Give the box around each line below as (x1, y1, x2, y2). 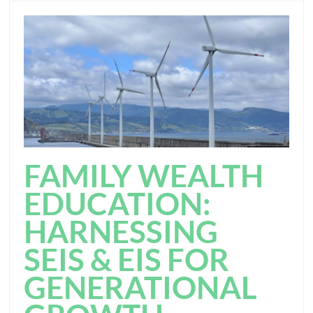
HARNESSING (24, 213, 219, 250)
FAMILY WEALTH (24, 157, 264, 194)
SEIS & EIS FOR (24, 241, 230, 278)
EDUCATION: (24, 185, 212, 222)
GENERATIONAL (24, 269, 258, 306)
